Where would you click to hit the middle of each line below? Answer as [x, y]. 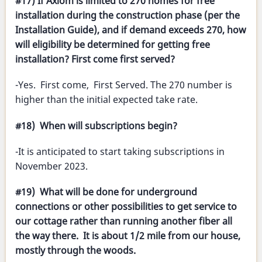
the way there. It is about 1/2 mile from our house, [128, 235]
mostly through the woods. [75, 250]
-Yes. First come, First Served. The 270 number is [124, 85]
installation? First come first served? [95, 59]
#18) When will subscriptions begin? [96, 125]
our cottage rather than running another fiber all [124, 221]
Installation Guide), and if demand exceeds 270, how [131, 30]
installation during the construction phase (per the [127, 15]
